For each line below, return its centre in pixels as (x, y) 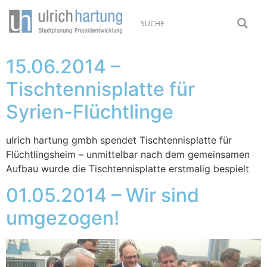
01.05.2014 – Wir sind (103, 195)
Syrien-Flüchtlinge (90, 112)
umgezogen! (63, 218)
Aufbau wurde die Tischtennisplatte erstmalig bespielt (128, 169)
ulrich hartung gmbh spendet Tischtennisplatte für (119, 140)
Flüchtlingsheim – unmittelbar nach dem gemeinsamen (128, 154)
